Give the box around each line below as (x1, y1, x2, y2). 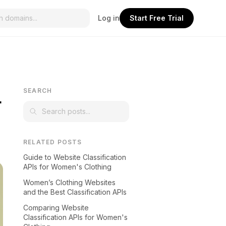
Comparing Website (23, 203, 89, 212)
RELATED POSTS (23, 138, 82, 146)
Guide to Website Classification (23, 153, 126, 161)
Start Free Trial (130, 14, 184, 22)
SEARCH (23, 87, 52, 94)
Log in (98, 14, 120, 22)
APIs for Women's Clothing (23, 162, 111, 171)
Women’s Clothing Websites (23, 178, 116, 187)
